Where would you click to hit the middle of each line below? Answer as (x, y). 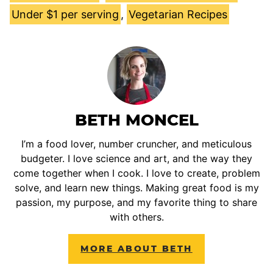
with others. (136, 217)
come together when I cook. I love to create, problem (136, 173)
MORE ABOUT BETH (136, 248)
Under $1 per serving (65, 14)
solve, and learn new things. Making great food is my (136, 187)
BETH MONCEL (136, 120)
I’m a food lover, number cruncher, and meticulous (136, 144)
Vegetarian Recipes (178, 14)
